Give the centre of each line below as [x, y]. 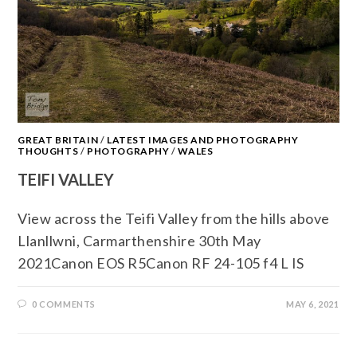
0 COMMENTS [64, 304]
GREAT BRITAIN [58, 139]
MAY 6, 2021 [312, 304]
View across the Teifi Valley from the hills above [174, 218]
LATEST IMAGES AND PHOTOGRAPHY [203, 139]
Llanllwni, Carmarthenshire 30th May [139, 240]
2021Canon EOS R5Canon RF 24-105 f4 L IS [161, 263]
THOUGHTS [48, 151]
